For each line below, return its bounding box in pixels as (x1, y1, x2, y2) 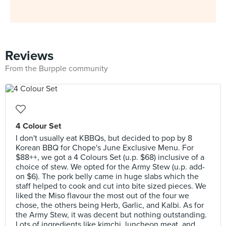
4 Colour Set (16, 121, 61, 131)
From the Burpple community (5, 64, 108, 74)
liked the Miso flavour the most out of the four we (16, 191, 189, 201)
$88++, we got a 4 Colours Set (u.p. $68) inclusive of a (16, 152, 204, 162)
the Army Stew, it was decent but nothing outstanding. (16, 210, 207, 220)
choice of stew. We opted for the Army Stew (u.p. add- (16, 162, 205, 172)
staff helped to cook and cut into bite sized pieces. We (16, 181, 206, 191)
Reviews (5, 48, 53, 64)
